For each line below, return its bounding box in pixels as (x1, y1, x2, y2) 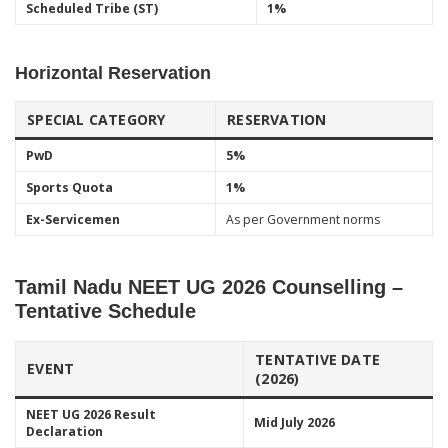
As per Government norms (225, 211, 380, 229)
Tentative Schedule (15, 299, 196, 322)
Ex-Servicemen (25, 211, 120, 229)
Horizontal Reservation (15, 62, 211, 83)
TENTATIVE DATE (255, 349, 380, 369)
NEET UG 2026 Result (25, 405, 156, 423)
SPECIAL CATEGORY (27, 110, 166, 130)
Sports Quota (25, 179, 113, 197)
